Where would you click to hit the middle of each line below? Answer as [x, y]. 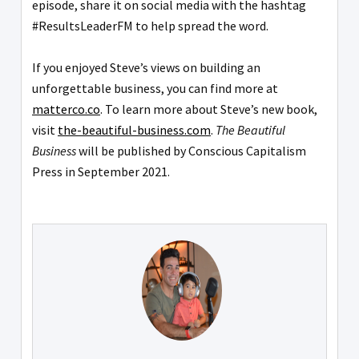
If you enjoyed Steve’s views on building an [146, 67]
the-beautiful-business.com [134, 129]
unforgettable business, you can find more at [155, 88]
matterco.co [66, 109]
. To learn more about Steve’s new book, [209, 109]
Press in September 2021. [101, 171]
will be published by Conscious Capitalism [191, 150]
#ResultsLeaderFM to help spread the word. [151, 25]
